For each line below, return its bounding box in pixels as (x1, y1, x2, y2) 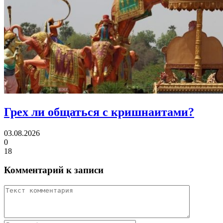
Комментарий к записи (4, 165, 104, 176)
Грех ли (4, 105, 45, 118)
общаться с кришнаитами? (45, 105, 194, 118)
